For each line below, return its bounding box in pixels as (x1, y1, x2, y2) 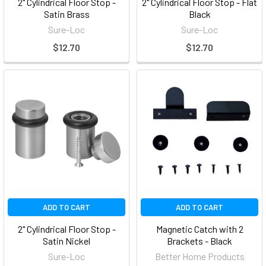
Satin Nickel (43, 235, 90, 246)
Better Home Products (154, 251, 245, 262)
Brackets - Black (167, 235, 232, 246)
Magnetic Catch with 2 (156, 223, 243, 235)
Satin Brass (43, 8, 90, 20)
